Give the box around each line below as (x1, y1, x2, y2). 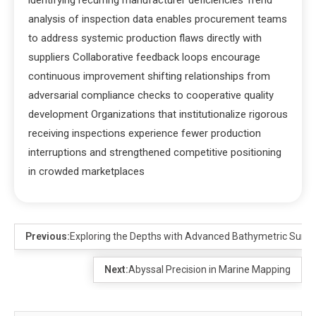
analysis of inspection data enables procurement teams (28, 12, 287, 25)
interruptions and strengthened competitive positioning (28, 145, 281, 159)
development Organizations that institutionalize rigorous (28, 107, 288, 121)
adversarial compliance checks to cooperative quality (28, 88, 274, 102)
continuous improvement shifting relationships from (28, 69, 270, 83)
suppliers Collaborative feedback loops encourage (28, 50, 260, 63)
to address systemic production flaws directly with (28, 31, 262, 44)
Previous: (25, 230, 70, 242)
